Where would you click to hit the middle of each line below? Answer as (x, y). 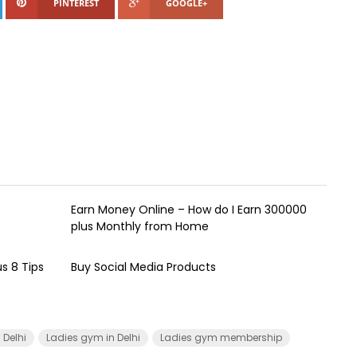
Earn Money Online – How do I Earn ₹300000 (188, 209)
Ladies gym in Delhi (93, 337)
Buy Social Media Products (143, 267)
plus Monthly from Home (139, 226)
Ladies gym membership (221, 337)
